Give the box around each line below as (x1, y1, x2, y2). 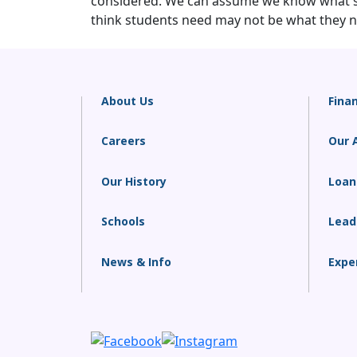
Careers (101, 133, 146, 149)
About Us (101, 93, 154, 108)
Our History (101, 173, 167, 189)
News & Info (101, 253, 171, 269)
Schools (101, 214, 145, 229)
